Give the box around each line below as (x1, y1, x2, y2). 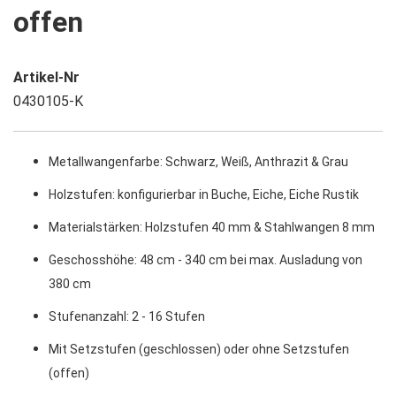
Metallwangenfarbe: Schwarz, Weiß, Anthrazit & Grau (49, 154, 348, 169)
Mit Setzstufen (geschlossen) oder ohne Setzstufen (49, 341, 349, 356)
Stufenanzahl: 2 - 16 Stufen (49, 308, 205, 324)
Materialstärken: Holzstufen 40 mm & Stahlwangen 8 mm (49, 219, 375, 234)
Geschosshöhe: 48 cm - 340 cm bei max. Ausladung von (49, 252, 362, 267)
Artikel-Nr (13, 68, 80, 86)
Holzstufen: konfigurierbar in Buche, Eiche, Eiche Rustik (49, 187, 359, 202)
